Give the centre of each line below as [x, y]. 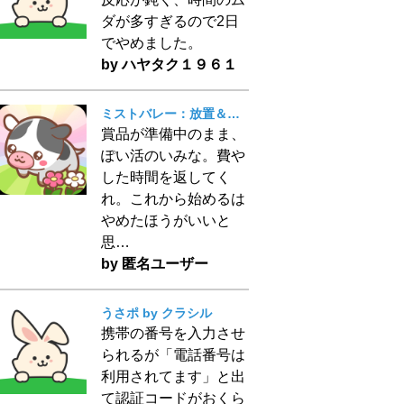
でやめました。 [151, 43]
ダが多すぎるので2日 [170, 21]
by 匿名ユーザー [155, 264]
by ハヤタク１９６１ [169, 64]
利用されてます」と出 [173, 376]
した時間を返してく [166, 177]
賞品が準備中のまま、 [173, 134]
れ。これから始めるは [173, 199]
